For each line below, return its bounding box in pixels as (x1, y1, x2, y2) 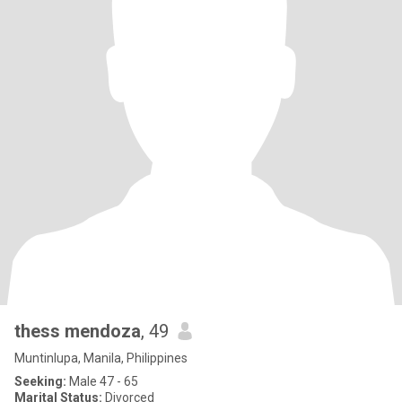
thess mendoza (14, 320, 141, 342)
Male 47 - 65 (66, 374, 138, 389)
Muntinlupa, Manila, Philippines (14, 351, 188, 365)
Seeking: (14, 374, 66, 389)
